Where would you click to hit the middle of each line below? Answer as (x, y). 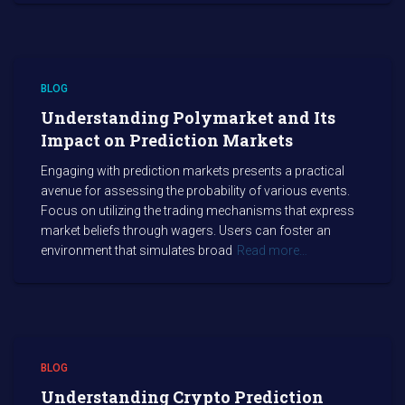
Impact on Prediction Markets (167, 140)
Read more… (272, 250)
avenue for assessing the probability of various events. (195, 191)
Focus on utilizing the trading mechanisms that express (198, 211)
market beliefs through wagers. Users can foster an (186, 231)
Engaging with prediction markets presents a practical (193, 171)
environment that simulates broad (137, 250)
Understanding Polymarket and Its (188, 118)
